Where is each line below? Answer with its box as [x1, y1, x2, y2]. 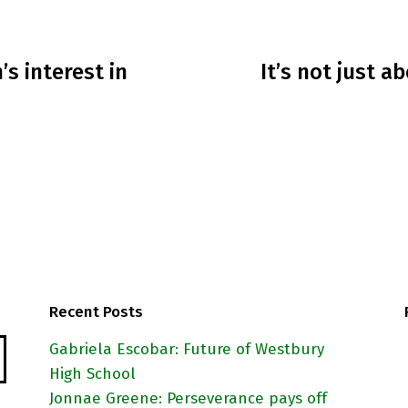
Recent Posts [49, 302, 143, 322]
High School [49, 364, 136, 384]
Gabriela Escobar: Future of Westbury [49, 340, 324, 360]
